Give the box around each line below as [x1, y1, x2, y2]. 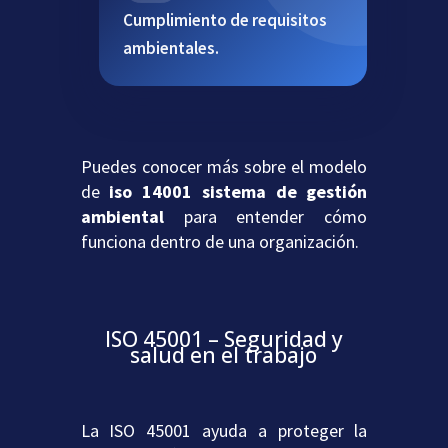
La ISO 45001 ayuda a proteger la [80, 419, 368, 443]
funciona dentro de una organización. [80, 230, 359, 254]
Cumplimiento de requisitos [122, 9, 327, 32]
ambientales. [122, 37, 219, 60]
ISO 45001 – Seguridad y [104, 325, 343, 354]
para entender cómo [163, 205, 368, 229]
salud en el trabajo [130, 341, 318, 370]
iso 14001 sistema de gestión [109, 180, 368, 204]
